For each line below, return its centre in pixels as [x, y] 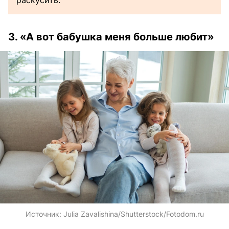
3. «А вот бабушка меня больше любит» [111, 37]
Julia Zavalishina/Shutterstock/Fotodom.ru [133, 214]
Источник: [44, 214]
